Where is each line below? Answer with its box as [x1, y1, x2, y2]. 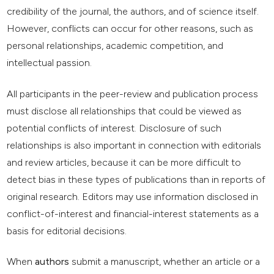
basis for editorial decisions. [7, 224, 127, 237]
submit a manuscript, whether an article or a [69, 256, 261, 268]
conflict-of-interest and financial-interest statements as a [7, 207, 259, 220]
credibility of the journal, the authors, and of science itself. [7, 5, 259, 17]
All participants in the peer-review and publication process [7, 87, 259, 100]
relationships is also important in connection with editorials [7, 139, 262, 151]
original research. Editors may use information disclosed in [7, 190, 259, 202]
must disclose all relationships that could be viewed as [7, 105, 242, 117]
